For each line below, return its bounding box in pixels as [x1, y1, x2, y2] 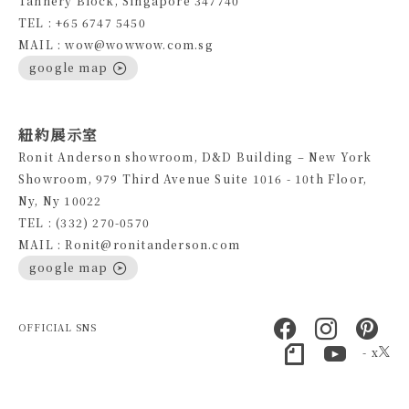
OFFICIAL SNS [18, 320, 97, 334]
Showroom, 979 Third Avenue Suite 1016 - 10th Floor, [18, 170, 368, 186]
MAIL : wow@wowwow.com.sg [18, 37, 214, 53]
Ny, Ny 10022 [18, 192, 102, 208]
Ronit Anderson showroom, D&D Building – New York [18, 148, 372, 164]
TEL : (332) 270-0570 [18, 214, 150, 230]
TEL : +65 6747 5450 [18, 15, 146, 31]
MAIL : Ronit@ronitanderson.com [18, 236, 241, 252]
